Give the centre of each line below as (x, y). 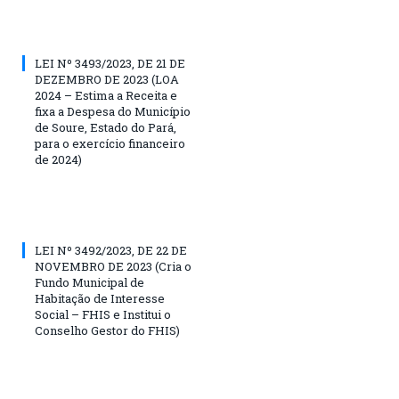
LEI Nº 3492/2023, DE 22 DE (111, 250)
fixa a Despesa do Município (113, 111)
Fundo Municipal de (90, 282)
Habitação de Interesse (100, 298)
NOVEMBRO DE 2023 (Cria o (113, 266)
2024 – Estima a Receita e (106, 95)
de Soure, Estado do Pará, (106, 127)
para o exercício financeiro (110, 143)
